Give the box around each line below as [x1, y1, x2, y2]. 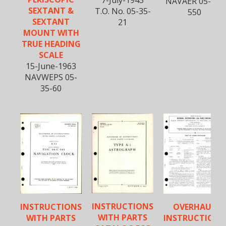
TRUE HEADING [21, 38, 81, 49]
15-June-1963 [26, 60, 76, 72]
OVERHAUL [173, 201, 216, 212]
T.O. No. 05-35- [94, 5, 151, 17]
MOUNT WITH [23, 27, 79, 38]
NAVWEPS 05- [25, 71, 77, 83]
